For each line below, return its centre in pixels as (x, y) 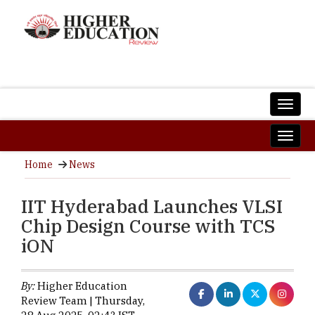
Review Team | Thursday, (83, 301)
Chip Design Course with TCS (148, 226)
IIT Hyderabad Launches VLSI (152, 206)
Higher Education (81, 286)
